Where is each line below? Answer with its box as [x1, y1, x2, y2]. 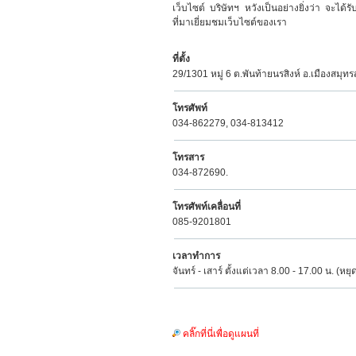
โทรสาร [172, 152, 204, 163]
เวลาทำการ [172, 250, 220, 261]
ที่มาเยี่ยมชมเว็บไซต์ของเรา [172, 17, 287, 28]
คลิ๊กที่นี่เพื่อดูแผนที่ [183, 328, 259, 339]
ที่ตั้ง [172, 53, 190, 64]
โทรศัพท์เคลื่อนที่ [172, 201, 241, 212]
